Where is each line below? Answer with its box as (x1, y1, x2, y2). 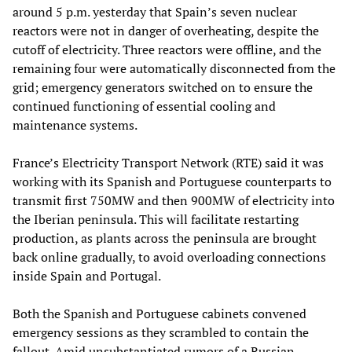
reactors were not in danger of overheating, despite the (13, 21, 319, 39)
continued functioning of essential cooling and (13, 97, 276, 115)
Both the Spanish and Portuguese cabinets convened (13, 304, 306, 322)
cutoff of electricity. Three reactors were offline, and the (13, 40, 321, 58)
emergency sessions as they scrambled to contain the (13, 323, 309, 341)
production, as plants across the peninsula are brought (13, 229, 317, 247)
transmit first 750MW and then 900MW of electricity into (13, 191, 335, 209)
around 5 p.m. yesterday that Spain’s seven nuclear (13, 2, 297, 20)
